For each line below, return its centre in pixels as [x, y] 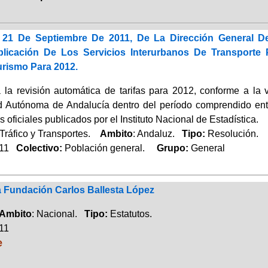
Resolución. [233, 133]
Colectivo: [36, 148]
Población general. [106, 148]
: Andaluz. [157, 133]
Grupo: [169, 148]
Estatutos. [131, 214]
